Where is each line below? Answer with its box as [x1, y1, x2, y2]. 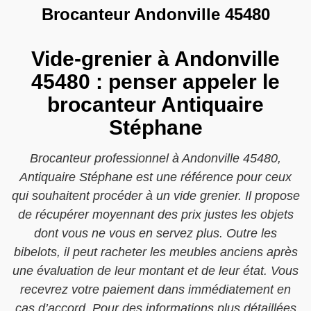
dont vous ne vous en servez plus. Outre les [34, 226, 277, 240]
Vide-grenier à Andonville [31, 47, 280, 70]
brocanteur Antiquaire [47, 93, 264, 116]
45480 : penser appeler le [31, 70, 280, 93]
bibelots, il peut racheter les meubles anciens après [13, 245, 298, 259]
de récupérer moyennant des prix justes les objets [17, 208, 294, 221]
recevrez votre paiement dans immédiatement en [20, 283, 291, 296]
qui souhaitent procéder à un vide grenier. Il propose [11, 189, 300, 203]
